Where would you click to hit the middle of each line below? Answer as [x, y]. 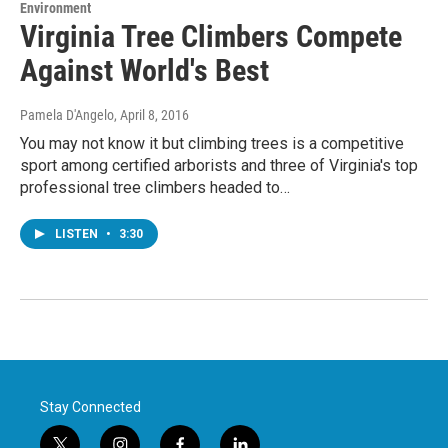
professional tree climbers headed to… [155, 187]
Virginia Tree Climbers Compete [211, 36]
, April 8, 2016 [151, 114]
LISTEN [78, 233]
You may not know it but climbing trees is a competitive [212, 143]
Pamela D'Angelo [67, 114]
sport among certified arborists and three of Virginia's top [219, 165]
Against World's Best [144, 70]
